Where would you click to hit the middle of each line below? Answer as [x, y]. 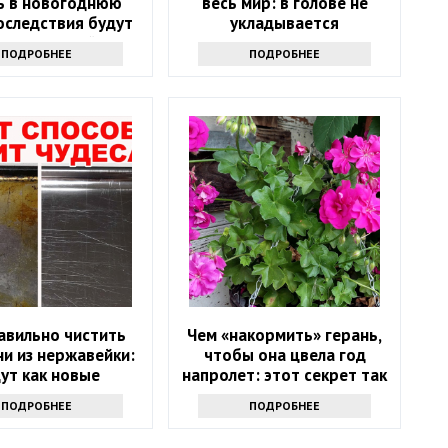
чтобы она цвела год [284, 355]
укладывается [285, 23]
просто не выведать [284, 395]
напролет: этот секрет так [285, 375]
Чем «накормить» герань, [285, 335]
